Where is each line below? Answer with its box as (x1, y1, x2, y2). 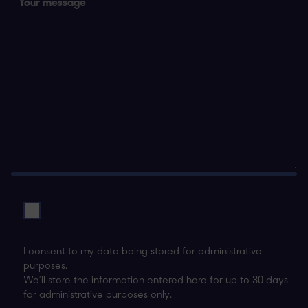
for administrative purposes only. (23, 289, 172, 300)
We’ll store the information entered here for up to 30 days (23, 275, 288, 286)
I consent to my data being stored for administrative (23, 246, 262, 257)
